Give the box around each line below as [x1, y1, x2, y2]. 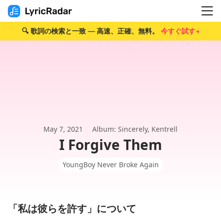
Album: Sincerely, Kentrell [92, 124, 178, 134]
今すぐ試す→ [161, 27, 199, 36]
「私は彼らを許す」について [8, 202, 136, 215]
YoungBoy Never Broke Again [62, 160, 159, 169]
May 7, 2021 [43, 124, 83, 134]
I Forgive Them [59, 135, 162, 154]
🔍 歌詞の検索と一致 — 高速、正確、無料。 [22, 27, 161, 36]
